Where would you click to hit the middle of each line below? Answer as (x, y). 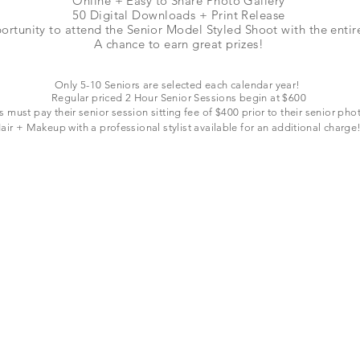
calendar (252, 85)
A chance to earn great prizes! (179, 44)
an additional (289, 127)
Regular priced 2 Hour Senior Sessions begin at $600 (179, 98)
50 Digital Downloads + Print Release (179, 15)
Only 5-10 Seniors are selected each (142, 85)
